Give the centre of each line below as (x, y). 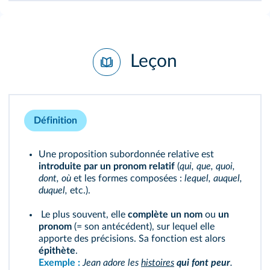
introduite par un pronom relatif (107, 166)
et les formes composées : (127, 178)
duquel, (53, 190)
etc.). (79, 190)
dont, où (55, 178)
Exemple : (61, 263)
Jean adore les (112, 263)
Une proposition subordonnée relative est (126, 154)
